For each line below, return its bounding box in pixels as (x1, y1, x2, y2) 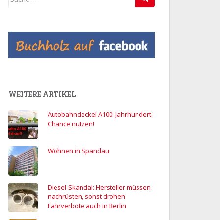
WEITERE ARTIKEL (8, 89, 76, 99)
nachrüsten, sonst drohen (48, 192, 125, 201)
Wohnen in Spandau (48, 146, 109, 156)
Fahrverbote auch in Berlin (48, 201, 126, 211)
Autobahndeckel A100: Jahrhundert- (48, 110, 153, 119)
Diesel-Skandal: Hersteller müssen (48, 183, 151, 192)
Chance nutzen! (48, 119, 94, 129)
